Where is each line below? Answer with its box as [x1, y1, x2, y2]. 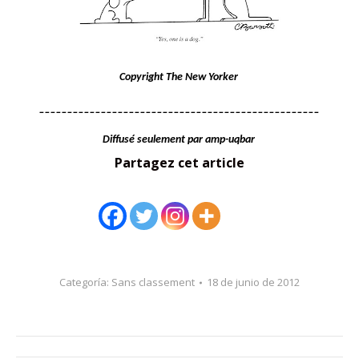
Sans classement [111, 275, 195, 289]
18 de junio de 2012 [207, 275, 300, 289]
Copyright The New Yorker [119, 71, 240, 83]
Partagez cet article [115, 154, 244, 171]
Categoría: [59, 275, 111, 289]
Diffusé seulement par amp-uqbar [102, 134, 257, 146]
